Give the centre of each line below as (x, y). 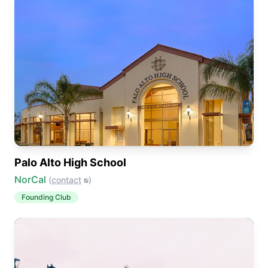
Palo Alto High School (70, 162)
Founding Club (46, 197)
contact (66, 180)
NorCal (30, 179)
